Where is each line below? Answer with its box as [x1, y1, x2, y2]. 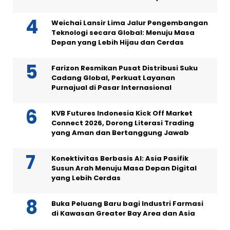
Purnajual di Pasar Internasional [51, 82, 171, 92]
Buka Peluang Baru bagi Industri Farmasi [51, 198, 203, 208]
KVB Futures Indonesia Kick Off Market [51, 108, 193, 118]
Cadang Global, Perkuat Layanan [51, 72, 175, 83]
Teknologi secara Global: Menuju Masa [51, 27, 195, 37]
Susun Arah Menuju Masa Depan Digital [51, 163, 197, 173]
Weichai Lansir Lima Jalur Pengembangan [51, 17, 208, 28]
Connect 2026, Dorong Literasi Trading [51, 118, 194, 128]
